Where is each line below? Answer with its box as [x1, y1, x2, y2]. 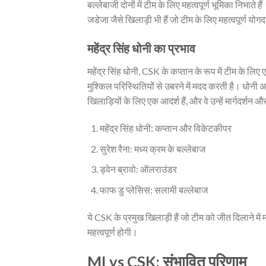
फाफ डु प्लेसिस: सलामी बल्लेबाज [99, 183, 208, 195]
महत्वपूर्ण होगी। [87, 226, 138, 237]
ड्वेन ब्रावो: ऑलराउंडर [99, 163, 177, 175]
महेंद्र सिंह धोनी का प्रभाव [87, 41, 195, 56]
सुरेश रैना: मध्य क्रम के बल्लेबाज [99, 142, 205, 154]
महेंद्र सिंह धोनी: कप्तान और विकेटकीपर [99, 122, 232, 134]
